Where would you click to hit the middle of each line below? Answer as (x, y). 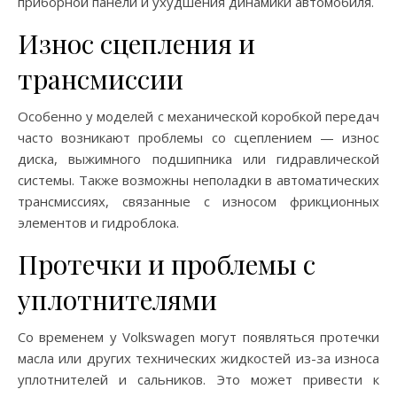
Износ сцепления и (136, 43)
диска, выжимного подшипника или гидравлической (198, 159)
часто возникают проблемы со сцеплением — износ (198, 137)
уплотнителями (117, 300)
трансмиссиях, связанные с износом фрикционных (198, 201)
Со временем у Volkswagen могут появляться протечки (198, 337)
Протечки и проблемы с (167, 264)
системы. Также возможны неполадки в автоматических (198, 180)
